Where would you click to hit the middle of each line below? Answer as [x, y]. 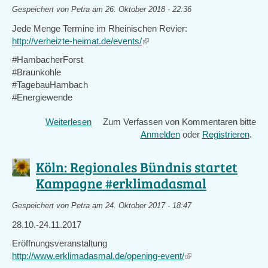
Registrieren [226, 134]
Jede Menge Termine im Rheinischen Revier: [100, 28]
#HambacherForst [48, 60]
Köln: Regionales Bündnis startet [137, 167]
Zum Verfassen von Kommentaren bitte [179, 122]
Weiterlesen [68, 122]
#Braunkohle [36, 72]
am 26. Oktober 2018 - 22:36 [141, 10]
